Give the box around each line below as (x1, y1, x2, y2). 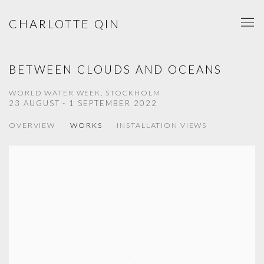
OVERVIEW (9, 121, 55, 130)
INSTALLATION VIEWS (117, 121, 207, 130)
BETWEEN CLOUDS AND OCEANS (9, 62, 223, 76)
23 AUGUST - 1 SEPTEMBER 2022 (9, 98, 157, 108)
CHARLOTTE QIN (9, 16, 120, 31)
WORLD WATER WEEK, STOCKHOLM (9, 88, 161, 97)
